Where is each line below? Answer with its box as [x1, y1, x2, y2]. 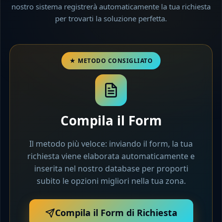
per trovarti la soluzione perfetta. [55, 13, 167, 24]
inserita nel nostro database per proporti [34, 163, 188, 174]
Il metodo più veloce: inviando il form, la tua [29, 138, 193, 150]
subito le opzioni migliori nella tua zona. [36, 175, 186, 187]
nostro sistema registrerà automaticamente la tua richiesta [11, 1, 211, 12]
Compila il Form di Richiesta [55, 207, 177, 219]
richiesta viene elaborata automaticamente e [27, 151, 195, 162]
